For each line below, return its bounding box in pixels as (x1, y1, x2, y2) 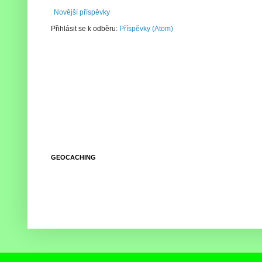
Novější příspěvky (54, 8, 110, 17)
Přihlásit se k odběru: (51, 25, 119, 33)
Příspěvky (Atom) (119, 25, 173, 33)
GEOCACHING (51, 154, 96, 161)
